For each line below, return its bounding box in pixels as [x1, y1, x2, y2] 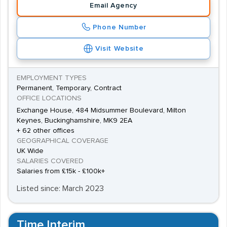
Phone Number [92, 24, 147, 31]
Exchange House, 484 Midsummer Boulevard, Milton [17, 107, 186, 114]
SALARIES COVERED [17, 158, 84, 165]
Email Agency [90, 2, 137, 9]
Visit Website [95, 45, 144, 52]
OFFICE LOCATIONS [17, 95, 82, 102]
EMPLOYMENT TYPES [17, 74, 87, 82]
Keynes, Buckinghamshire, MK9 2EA [17, 117, 132, 124]
